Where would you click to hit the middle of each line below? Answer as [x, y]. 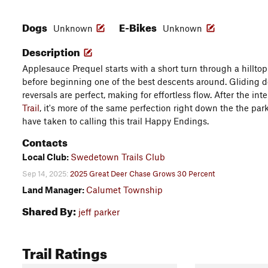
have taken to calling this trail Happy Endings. [115, 121]
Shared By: [49, 210]
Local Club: [46, 157]
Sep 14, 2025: [45, 173]
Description [52, 51]
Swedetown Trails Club [118, 157]
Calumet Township [124, 190]
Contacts [45, 141]
